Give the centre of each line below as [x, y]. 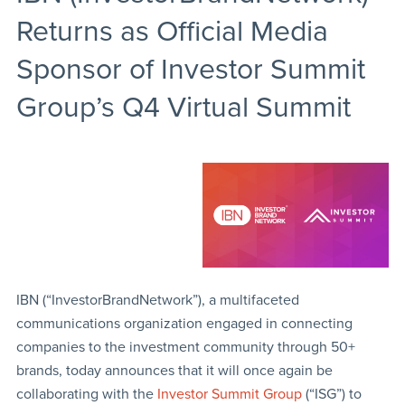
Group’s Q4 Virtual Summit [183, 108]
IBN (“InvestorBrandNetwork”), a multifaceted [157, 300]
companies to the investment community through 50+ [185, 347]
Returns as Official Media [172, 32]
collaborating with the [86, 394]
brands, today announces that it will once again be [174, 370]
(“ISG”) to [331, 394]
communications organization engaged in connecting [184, 323]
